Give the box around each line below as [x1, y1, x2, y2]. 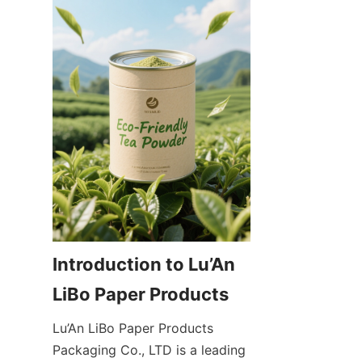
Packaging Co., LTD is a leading [53, 341, 246, 358]
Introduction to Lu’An [53, 253, 235, 275]
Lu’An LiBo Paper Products [53, 319, 213, 336]
